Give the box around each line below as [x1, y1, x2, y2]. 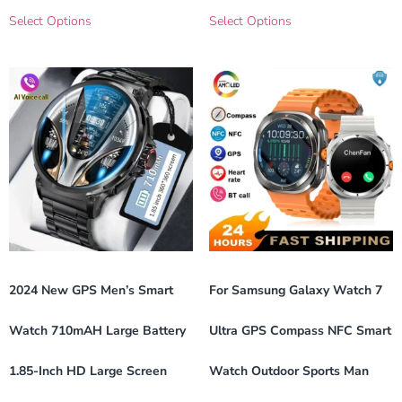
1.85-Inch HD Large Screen [9, 362, 167, 380]
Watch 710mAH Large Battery [9, 321, 186, 339]
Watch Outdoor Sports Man [208, 362, 369, 380]
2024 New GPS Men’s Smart [9, 281, 173, 299]
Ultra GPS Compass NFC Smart [208, 321, 391, 339]
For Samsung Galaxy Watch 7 [208, 281, 382, 299]
